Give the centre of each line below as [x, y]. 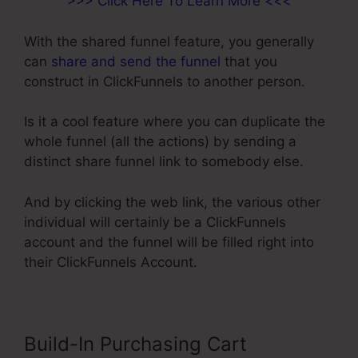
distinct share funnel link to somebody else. [164, 162]
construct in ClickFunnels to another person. [165, 81]
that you [249, 61]
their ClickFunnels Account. [111, 262]
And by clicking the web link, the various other [172, 202]
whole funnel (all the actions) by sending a [160, 142]
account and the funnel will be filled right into [169, 242]
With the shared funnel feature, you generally [169, 41]
